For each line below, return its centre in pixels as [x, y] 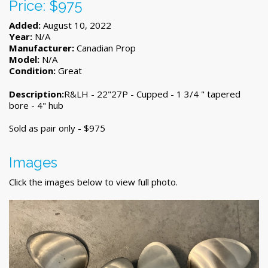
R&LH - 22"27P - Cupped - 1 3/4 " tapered [152, 94]
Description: [36, 94]
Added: [25, 25]
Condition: [32, 71]
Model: [24, 60]
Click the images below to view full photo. [93, 182]
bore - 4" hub [36, 106]
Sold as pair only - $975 [57, 128]
